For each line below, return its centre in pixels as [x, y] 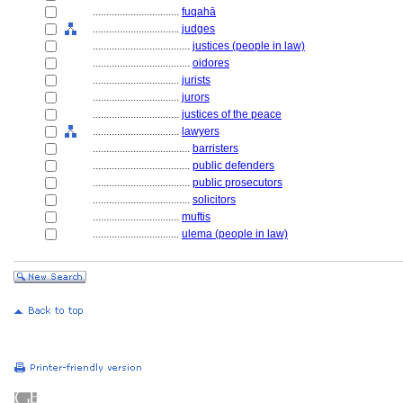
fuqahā [199, 12]
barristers [215, 148]
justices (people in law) [249, 46]
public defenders [233, 166]
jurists [196, 80]
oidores [211, 63]
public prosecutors [237, 183]
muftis [196, 217]
